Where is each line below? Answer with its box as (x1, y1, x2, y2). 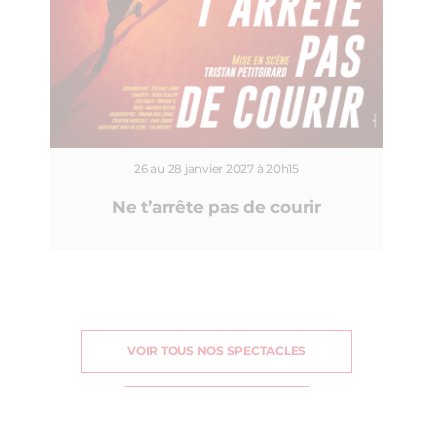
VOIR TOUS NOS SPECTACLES (127, 345, 306, 358)
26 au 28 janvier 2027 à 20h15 (134, 163, 299, 176)
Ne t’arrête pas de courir (112, 199, 321, 217)
